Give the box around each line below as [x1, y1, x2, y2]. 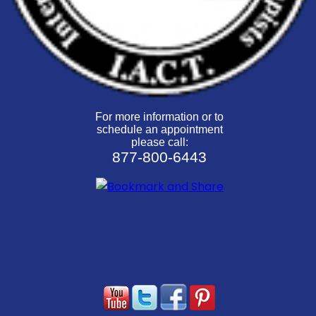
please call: [130, 136, 188, 149]
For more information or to [95, 111, 224, 123]
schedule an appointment [96, 123, 223, 136]
